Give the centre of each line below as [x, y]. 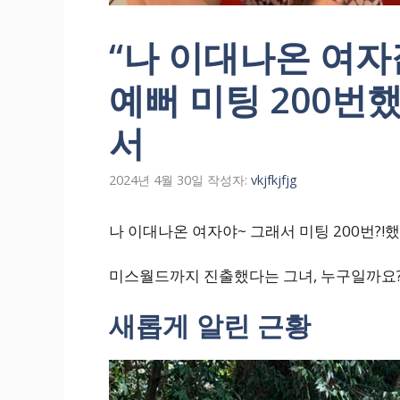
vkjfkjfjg [274, 179]
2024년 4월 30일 [156, 179]
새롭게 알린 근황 [210, 325]
